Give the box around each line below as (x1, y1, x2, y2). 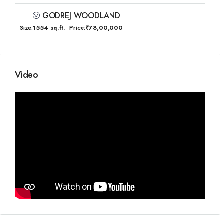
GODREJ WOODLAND (42, 10, 120, 21)
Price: (69, 23, 85, 32)
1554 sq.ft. (33, 23, 65, 32)
